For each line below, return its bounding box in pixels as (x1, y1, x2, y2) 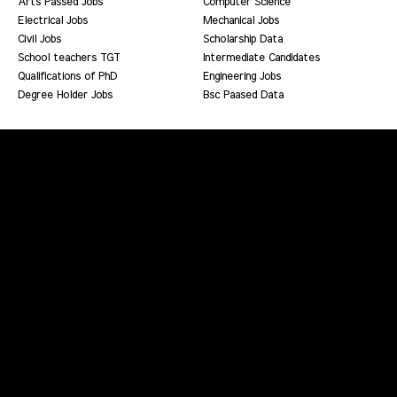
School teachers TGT (18, 51, 120, 64)
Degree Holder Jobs (18, 89, 113, 101)
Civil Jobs (18, 33, 61, 45)
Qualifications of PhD (18, 70, 117, 82)
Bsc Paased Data (203, 89, 284, 101)
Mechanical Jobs (203, 14, 279, 27)
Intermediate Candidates (203, 51, 320, 64)
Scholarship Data (203, 33, 283, 45)
